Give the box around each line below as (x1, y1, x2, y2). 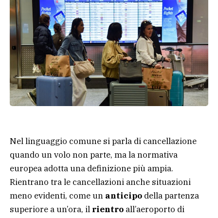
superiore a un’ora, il (10, 203, 92, 215)
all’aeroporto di (124, 203, 184, 215)
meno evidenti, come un (10, 190, 105, 201)
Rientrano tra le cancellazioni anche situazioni (10, 176, 191, 187)
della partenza (142, 190, 199, 201)
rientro (92, 203, 124, 215)
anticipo (105, 190, 142, 201)
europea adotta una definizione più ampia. (10, 163, 173, 174)
